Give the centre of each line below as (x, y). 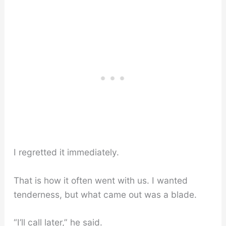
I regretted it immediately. (66, 152)
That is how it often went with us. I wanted (100, 180)
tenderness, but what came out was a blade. (105, 194)
